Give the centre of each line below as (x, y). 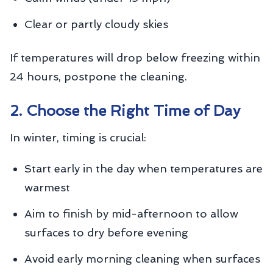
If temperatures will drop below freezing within (135, 58)
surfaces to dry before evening (106, 232)
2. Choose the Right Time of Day (125, 111)
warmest (47, 187)
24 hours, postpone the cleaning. (98, 76)
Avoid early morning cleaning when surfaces (142, 259)
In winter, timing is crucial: (78, 137)
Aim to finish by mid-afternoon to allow (131, 214)
